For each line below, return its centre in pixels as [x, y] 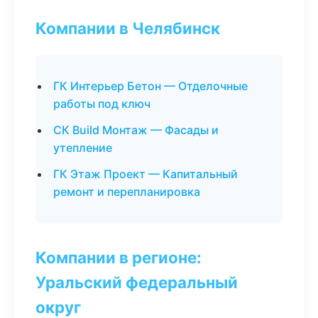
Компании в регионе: [119, 257]
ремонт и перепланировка [127, 192]
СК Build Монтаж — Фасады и [136, 130]
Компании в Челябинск [128, 28]
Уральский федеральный [137, 282]
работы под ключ [102, 104]
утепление [83, 148]
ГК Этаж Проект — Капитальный [146, 174]
